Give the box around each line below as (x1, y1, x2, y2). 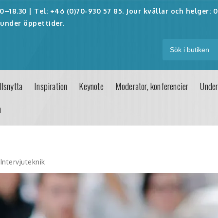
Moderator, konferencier (115, 79, 189, 93)
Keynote (79, 79, 104, 93)
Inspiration (34, 79, 68, 93)
